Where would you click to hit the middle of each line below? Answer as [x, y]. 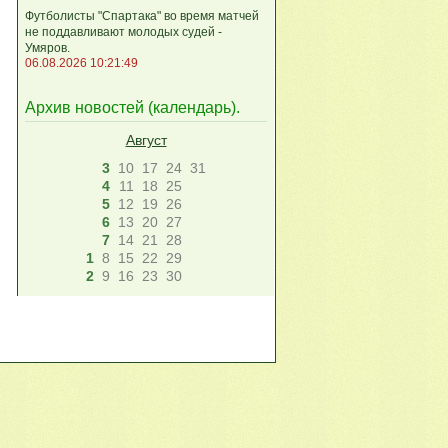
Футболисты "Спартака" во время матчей [142, 15]
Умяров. [47, 47]
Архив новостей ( [89, 108]
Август [146, 140]
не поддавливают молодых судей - [123, 31]
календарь [192, 108]
